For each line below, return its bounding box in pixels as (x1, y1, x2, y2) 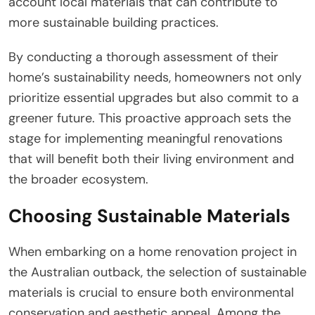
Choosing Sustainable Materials (8, 203, 290, 228)
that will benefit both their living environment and (8, 150, 294, 167)
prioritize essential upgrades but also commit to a (8, 89, 299, 106)
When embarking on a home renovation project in (8, 243, 297, 260)
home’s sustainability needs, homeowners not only (8, 68, 302, 86)
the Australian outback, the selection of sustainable (8, 263, 307, 281)
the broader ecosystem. (8, 170, 148, 188)
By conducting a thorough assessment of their (8, 48, 278, 65)
